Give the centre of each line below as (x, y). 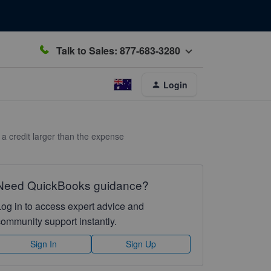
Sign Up (141, 244)
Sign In (44, 244)
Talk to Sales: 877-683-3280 (118, 50)
